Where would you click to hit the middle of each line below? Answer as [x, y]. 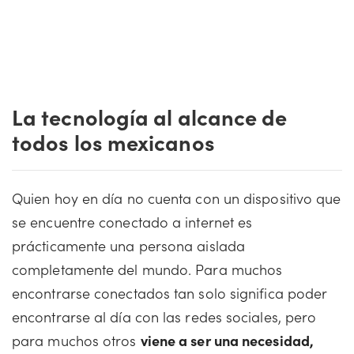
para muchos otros [76, 340]
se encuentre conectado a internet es [132, 222]
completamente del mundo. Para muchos [147, 269]
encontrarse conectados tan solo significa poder [169, 293]
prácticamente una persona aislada [128, 245]
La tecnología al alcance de [150, 116]
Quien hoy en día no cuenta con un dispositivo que [177, 198]
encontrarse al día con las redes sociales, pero [164, 316]
